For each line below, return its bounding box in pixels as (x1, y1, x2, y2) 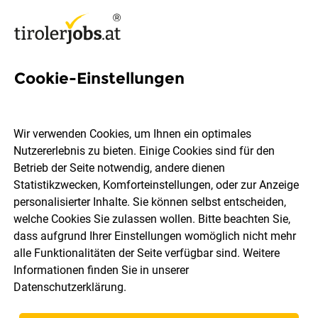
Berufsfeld (192, 219, 245, 233)
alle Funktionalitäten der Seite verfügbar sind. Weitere (13, 246, 280, 261)
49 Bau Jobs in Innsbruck (14, 87, 254, 111)
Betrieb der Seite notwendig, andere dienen (13, 161, 226, 175)
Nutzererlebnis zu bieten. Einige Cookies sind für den (13, 144, 275, 158)
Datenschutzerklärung (13, 280, 124, 295)
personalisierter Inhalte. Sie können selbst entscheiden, (13, 195, 287, 209)
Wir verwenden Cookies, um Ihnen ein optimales (13, 127, 252, 141)
